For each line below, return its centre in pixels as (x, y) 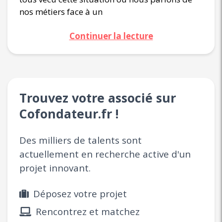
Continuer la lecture (111, 36)
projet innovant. (55, 168)
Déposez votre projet (79, 194)
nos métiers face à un (61, 11)
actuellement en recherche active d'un (105, 154)
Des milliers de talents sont (81, 140)
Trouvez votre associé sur (98, 97)
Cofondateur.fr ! (69, 113)
